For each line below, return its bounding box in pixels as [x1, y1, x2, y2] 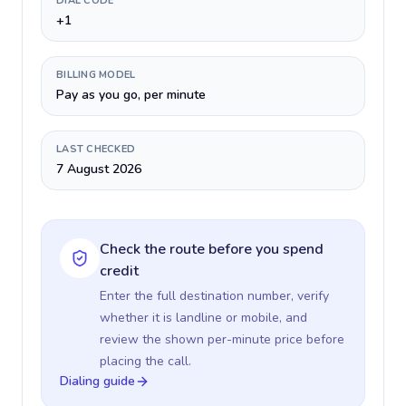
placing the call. [100, 353, 191, 370]
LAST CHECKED [56, 142, 136, 156]
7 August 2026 [56, 160, 141, 178]
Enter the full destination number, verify [100, 287, 329, 304]
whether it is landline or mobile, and [100, 309, 307, 326]
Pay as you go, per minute [56, 86, 206, 103]
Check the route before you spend [100, 239, 324, 259]
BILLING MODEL [56, 68, 136, 82]
